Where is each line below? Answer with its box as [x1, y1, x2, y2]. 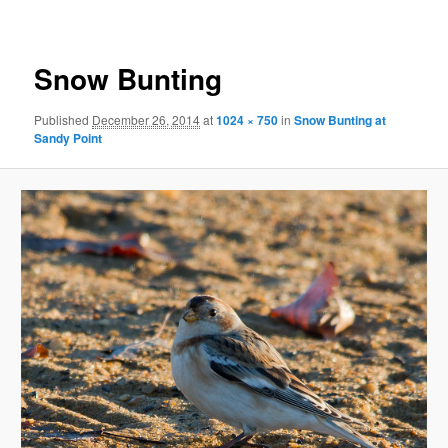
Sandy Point [34, 129, 103, 148]
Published [34, 111, 93, 129]
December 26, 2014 [92, 111, 201, 129]
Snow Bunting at [294, 111, 387, 130]
